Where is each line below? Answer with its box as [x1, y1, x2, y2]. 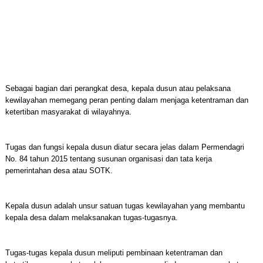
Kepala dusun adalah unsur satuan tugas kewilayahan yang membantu [5, 201, 245, 210]
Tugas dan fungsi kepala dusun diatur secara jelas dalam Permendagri [5, 143, 244, 151]
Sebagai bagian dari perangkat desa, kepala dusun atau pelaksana [5, 84, 231, 93]
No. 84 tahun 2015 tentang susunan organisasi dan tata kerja [5, 154, 212, 163]
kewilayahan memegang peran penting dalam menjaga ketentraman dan [5, 96, 248, 104]
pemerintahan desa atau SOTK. [5, 166, 113, 175]
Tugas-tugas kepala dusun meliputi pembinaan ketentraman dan [5, 248, 222, 257]
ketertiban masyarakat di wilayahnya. [5, 107, 131, 116]
